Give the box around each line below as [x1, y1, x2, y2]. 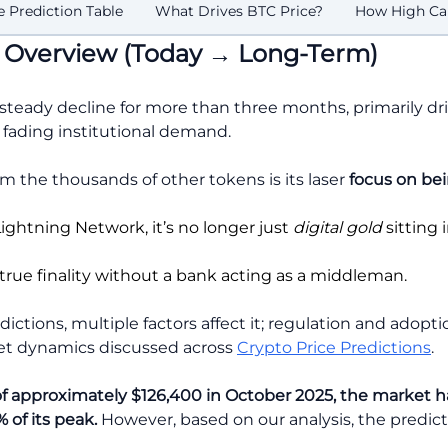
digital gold [293, 218, 382, 237]
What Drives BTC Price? [155, 2, 323, 20]
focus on [349, 170, 417, 189]
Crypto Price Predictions [237, 338, 431, 357]
